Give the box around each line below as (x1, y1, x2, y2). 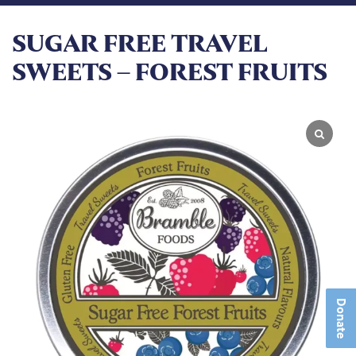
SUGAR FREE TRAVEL (12, 28, 268, 60)
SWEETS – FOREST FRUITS (12, 56, 327, 88)
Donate (334, 298, 350, 339)
